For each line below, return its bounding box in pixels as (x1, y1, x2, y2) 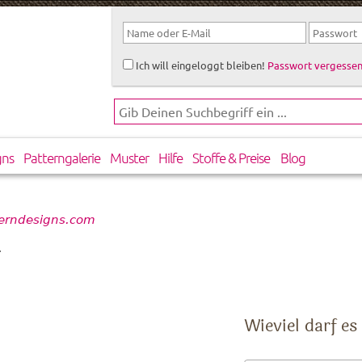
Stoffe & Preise (192, 149, 271, 167)
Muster (110, 149, 149, 167)
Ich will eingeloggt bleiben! (133, 57, 265, 72)
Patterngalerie (23, 149, 100, 167)
